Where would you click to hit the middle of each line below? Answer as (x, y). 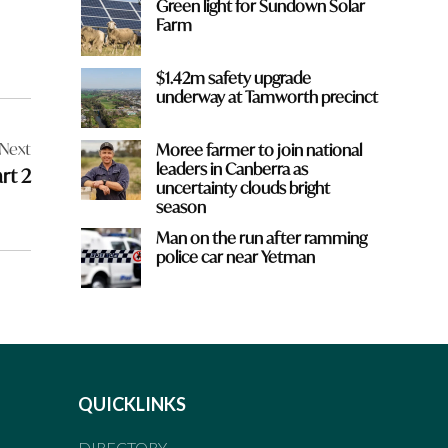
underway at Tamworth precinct (266, 96)
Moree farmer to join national (258, 149)
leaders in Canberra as (231, 168)
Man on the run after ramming (261, 237)
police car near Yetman (235, 256)
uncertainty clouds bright (242, 187)
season (180, 206)
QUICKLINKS (132, 403)
